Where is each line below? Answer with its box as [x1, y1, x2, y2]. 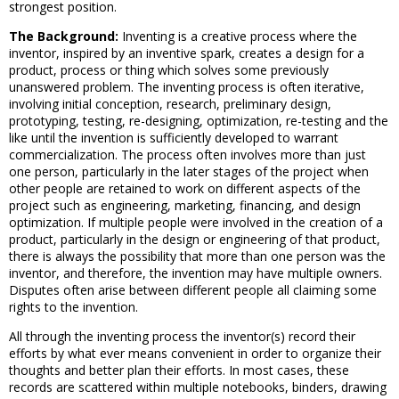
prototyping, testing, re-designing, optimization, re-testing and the [9, 112, 388, 129]
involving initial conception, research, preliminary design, [9, 95, 331, 112]
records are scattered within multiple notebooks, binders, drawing [9, 379, 387, 395]
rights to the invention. [9, 298, 138, 315]
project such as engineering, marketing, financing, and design [9, 197, 361, 214]
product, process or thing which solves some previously [9, 61, 329, 78]
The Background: [9, 28, 118, 45]
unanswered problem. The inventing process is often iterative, [9, 78, 364, 95]
